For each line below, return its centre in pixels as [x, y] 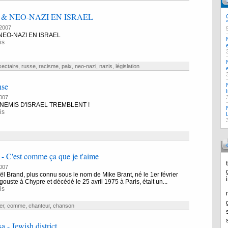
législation [127, 66]
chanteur [39, 206]
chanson [63, 206]
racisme [48, 66]
